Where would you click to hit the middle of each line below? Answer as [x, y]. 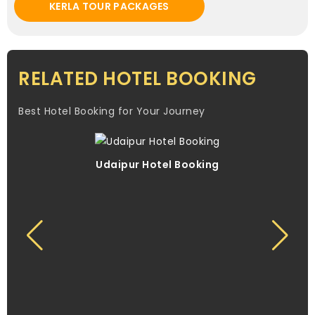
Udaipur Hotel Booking [157, 165]
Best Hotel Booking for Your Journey [112, 111]
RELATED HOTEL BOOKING [137, 79]
